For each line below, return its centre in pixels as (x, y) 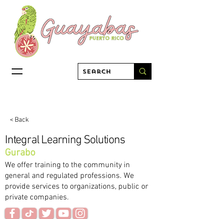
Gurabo (20, 153)
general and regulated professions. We (69, 176)
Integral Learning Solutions (65, 140)
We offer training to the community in (67, 165)
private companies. (37, 197)
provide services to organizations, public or (77, 187)
